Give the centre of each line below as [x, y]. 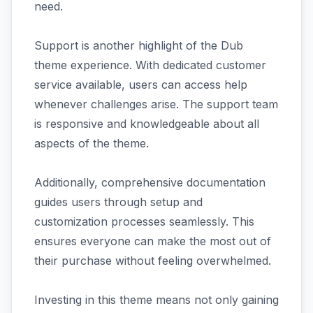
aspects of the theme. [92, 143]
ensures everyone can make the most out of [153, 241]
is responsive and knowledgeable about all [147, 123]
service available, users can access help [141, 84]
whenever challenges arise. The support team [156, 104]
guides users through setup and [118, 202]
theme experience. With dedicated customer [150, 65]
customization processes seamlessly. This [144, 221]
